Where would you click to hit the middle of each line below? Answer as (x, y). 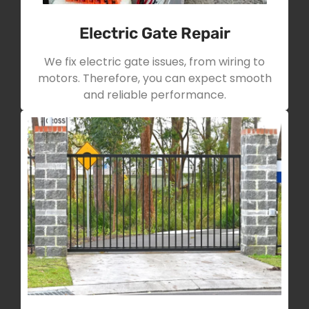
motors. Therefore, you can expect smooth (154, 79)
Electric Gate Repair (154, 33)
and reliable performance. (154, 95)
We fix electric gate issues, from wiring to (154, 62)
